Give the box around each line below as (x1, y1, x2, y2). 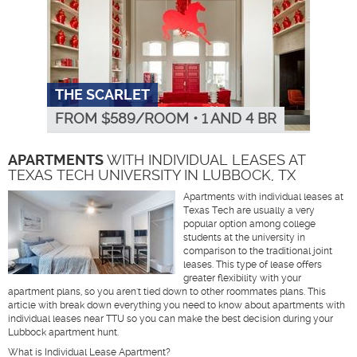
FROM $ (55, 109, 110, 127)
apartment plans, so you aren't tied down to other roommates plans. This (8, 285, 326, 297)
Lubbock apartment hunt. (8, 326, 119, 338)
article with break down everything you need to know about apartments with (8, 299, 345, 311)
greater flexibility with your (183, 272, 301, 284)
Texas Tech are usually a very (183, 204, 315, 216)
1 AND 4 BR (202, 109, 277, 127)
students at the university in (183, 231, 305, 243)
